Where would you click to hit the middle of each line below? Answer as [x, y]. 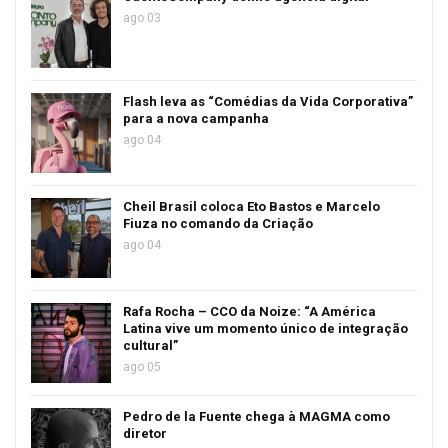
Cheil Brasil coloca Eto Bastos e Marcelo [251, 206]
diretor [145, 433]
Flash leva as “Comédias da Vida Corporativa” [268, 101]
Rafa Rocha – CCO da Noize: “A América [249, 311]
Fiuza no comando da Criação [218, 223]
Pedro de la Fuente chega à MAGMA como [256, 416]
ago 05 [142, 367]
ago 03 [142, 18]
